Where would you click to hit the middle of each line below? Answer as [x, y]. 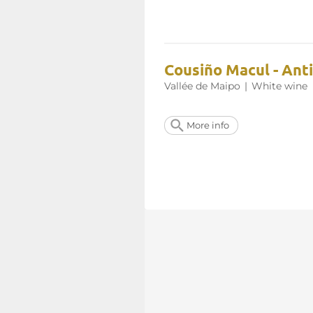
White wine [279, 86]
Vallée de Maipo [202, 86]
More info [208, 126]
